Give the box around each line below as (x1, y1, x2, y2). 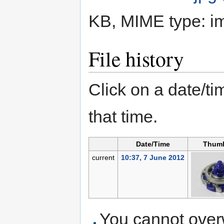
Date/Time (135, 140, 170, 148)
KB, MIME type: (88, 11, 210, 31)
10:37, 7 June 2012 (120, 153, 184, 162)
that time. (88, 107, 157, 126)
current (91, 153, 114, 162)
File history (88, 44, 184, 73)
